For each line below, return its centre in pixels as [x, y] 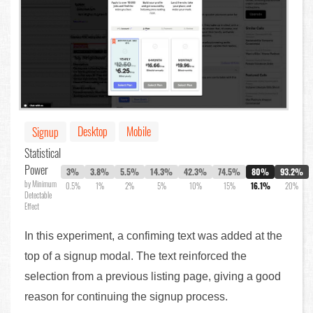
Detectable [38, 195]
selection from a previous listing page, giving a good [153, 277]
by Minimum [41, 184]
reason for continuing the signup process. [126, 297]
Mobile [139, 132]
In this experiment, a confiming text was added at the [153, 236]
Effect [32, 206]
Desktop [93, 132]
